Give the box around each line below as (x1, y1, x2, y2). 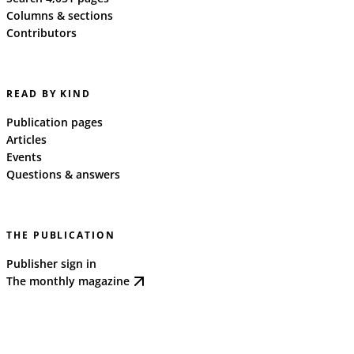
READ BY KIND (6, 86, 92, 100)
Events (6, 149, 42, 164)
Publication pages (6, 114, 103, 130)
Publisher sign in (6, 255, 96, 271)
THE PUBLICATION (6, 228, 115, 242)
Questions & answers (6, 166, 120, 182)
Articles (6, 131, 47, 147)
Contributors (6, 24, 77, 40)
